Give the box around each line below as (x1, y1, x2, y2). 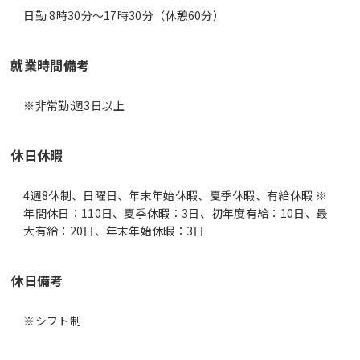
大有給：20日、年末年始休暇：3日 (23, 222, 205, 239)
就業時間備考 (10, 55, 90, 75)
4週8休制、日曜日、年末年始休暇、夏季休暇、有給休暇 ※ (23, 186, 327, 203)
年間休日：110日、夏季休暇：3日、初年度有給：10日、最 (23, 204, 329, 221)
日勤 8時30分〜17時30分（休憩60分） (23, 6, 225, 23)
